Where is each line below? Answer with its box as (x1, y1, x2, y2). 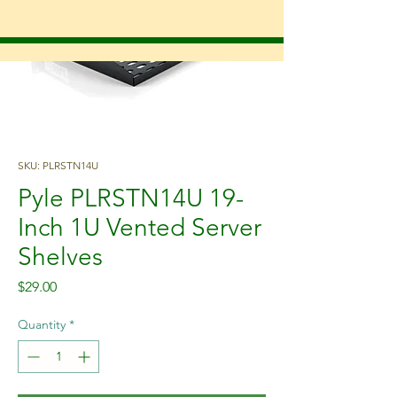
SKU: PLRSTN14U (18, 159, 98, 172)
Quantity (18, 316, 66, 332)
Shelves (18, 242, 103, 271)
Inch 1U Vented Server (18, 213, 261, 242)
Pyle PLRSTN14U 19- (18, 183, 244, 213)
